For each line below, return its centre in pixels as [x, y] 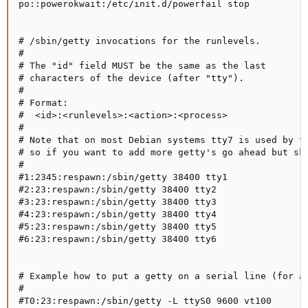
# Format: [43, 102]
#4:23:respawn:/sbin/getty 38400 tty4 [118, 214]
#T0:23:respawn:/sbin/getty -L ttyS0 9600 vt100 [145, 300]
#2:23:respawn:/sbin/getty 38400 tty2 [118, 189]
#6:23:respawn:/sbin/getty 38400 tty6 [118, 239]
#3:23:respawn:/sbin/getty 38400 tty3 [118, 201]
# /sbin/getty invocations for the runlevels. [140, 41]
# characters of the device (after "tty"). [131, 78]
